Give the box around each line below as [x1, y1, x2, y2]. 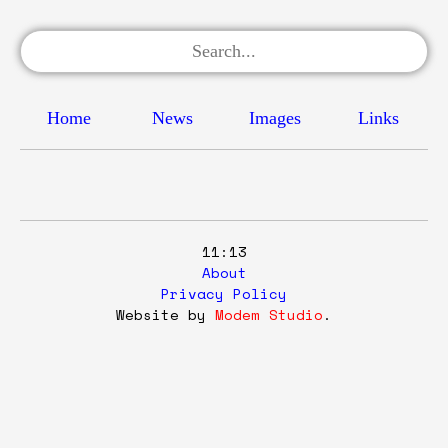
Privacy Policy [161, 283, 287, 304]
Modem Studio [215, 304, 323, 325]
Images [249, 108, 301, 128]
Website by [116, 304, 215, 325]
